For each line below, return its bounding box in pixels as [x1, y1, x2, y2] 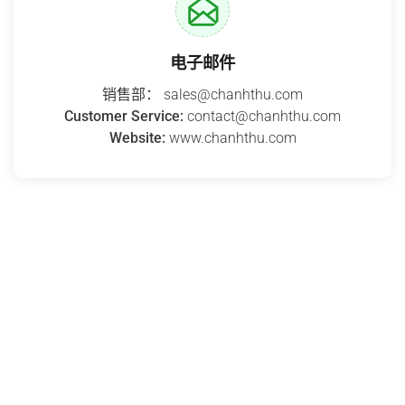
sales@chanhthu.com [160, 86, 303, 104]
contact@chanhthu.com [184, 108, 341, 126]
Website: [108, 129, 165, 147]
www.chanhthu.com [165, 129, 297, 147]
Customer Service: [64, 108, 184, 126]
